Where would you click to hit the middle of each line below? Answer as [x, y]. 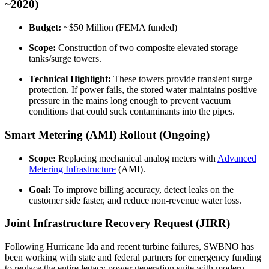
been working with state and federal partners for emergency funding [133, 258]
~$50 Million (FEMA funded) [119, 28]
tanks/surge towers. [65, 59]
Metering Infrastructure [72, 169]
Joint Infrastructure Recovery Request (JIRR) [117, 223]
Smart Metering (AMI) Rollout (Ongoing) [107, 134]
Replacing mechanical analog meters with [137, 158]
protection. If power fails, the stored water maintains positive [143, 90]
